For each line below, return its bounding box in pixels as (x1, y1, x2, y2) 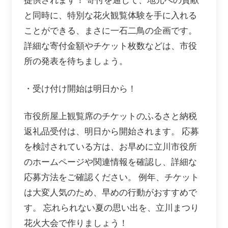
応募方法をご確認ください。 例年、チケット (24, 172, 199, 182)
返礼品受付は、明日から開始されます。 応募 (24, 126, 199, 136)
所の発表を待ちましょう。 (24, 56, 128, 66)
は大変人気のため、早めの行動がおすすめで (24, 187, 197, 197)
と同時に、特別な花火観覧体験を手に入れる (24, 10, 197, 20)
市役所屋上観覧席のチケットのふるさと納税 (24, 111, 197, 121)
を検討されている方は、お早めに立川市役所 (24, 141, 197, 152)
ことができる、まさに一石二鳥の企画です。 (24, 25, 197, 36)
